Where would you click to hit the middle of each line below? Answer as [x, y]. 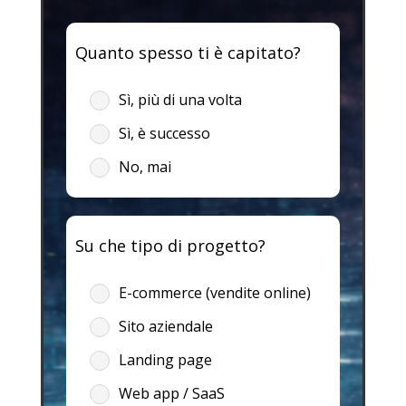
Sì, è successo [164, 133]
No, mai [145, 166]
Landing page [165, 359]
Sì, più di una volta [180, 99]
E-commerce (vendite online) [214, 292]
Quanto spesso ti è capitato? [188, 52]
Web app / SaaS [171, 393]
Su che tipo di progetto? [170, 245]
